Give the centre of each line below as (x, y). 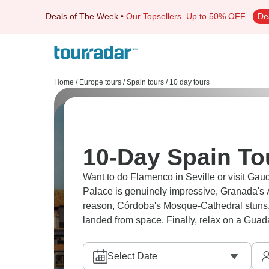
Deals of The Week (82, 16)
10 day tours (189, 82)
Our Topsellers (156, 16)
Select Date (132, 256)
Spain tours (145, 82)
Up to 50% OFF (216, 16)
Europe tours (100, 82)
